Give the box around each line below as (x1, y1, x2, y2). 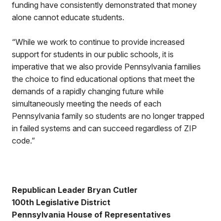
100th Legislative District (12, 197, 110, 207)
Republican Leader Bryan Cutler (12, 185, 138, 195)
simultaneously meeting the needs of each (12, 99, 161, 109)
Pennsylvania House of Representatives (12, 210, 171, 220)
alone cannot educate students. (12, 12, 128, 22)
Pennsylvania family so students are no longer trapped (12, 111, 204, 121)
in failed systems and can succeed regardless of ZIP (12, 123, 197, 133)
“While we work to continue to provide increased (12, 37, 184, 47)
